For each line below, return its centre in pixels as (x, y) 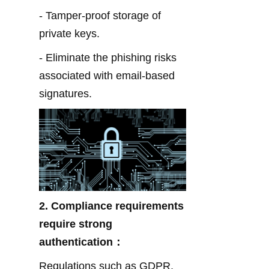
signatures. (65, 93)
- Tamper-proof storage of (100, 15)
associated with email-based (107, 75)
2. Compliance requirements (111, 206)
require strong (76, 224)
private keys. (69, 33)
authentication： (81, 242)
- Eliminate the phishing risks (108, 57)
